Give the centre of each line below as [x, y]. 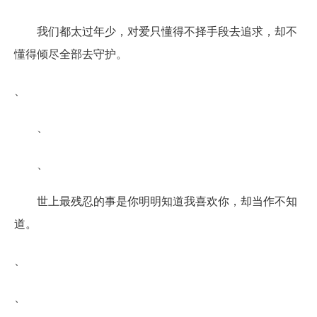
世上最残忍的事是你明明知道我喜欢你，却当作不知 [167, 200]
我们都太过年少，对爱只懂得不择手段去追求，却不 [167, 30]
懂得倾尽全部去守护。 [71, 53]
